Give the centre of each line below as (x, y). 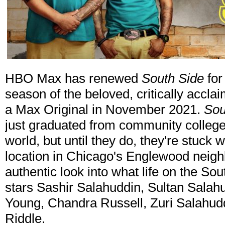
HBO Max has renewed (73, 79)
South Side (173, 79)
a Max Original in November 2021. (104, 110)
